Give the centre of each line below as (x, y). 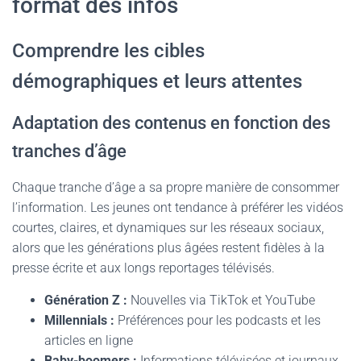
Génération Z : (86, 300)
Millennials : (79, 320)
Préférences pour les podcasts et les (218, 320)
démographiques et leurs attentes (157, 81)
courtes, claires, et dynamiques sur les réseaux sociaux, (168, 228)
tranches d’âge (69, 151)
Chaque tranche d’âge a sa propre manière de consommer (176, 187)
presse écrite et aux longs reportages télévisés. (143, 268)
